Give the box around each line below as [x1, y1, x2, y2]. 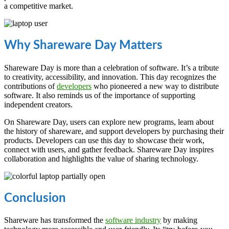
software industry [105, 216, 161, 225]
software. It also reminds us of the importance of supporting [4, 90, 195, 100]
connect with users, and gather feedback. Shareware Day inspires [4, 145, 214, 154]
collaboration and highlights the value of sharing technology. [4, 154, 198, 163]
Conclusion [4, 192, 66, 204]
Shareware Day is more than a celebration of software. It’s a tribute [4, 63, 219, 72]
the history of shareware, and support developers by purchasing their [4, 126, 224, 135]
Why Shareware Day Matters [4, 39, 163, 52]
